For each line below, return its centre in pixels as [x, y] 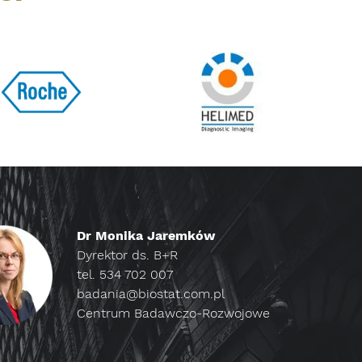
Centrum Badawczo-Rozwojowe [173, 313]
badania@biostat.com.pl [151, 293]
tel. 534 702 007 [125, 274]
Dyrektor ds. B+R [127, 255]
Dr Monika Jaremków [146, 235]
